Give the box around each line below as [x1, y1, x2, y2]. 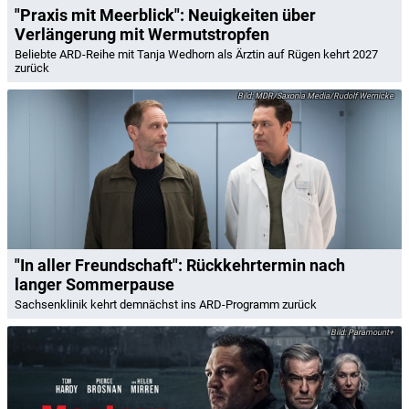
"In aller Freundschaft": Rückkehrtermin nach [15, 256, 345, 276]
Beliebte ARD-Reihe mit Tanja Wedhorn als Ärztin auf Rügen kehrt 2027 [15, 47, 378, 61]
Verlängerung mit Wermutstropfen [15, 24, 269, 44]
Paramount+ [346, 328, 393, 338]
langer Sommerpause [15, 275, 174, 295]
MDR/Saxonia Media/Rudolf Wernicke [253, 90, 393, 100]
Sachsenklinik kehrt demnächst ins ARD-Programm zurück [15, 298, 317, 312]
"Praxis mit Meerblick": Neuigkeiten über [15, 5, 316, 25]
